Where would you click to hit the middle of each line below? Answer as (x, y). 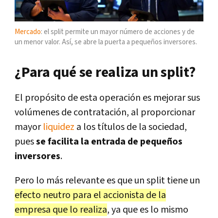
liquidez (59, 127)
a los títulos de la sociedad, (131, 127)
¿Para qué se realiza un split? (105, 73)
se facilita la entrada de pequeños (109, 142)
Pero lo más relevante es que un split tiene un (107, 181)
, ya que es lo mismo (148, 210)
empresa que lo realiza (61, 210)
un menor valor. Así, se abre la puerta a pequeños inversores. (106, 42)
